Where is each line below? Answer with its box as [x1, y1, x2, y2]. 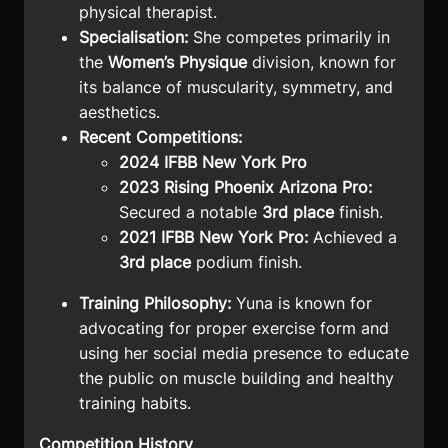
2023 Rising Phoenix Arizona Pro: [119, 177, 372, 198]
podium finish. [191, 252, 302, 273]
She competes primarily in [188, 27, 390, 48]
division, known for [247, 52, 396, 73]
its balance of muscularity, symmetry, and [79, 77, 393, 98]
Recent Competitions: [79, 127, 242, 148]
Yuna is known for [231, 293, 372, 314]
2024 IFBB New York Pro [119, 152, 307, 173]
